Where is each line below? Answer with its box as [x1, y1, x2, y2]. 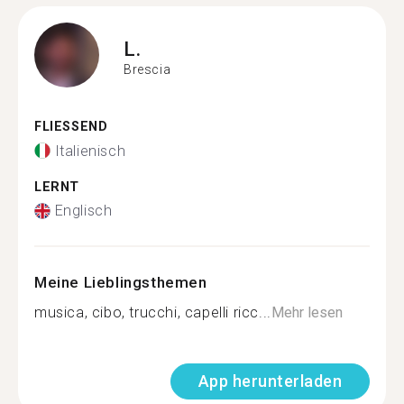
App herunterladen [197, 372, 342, 390]
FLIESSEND [34, 119, 98, 134]
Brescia [124, 61, 171, 77]
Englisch [54, 202, 113, 219]
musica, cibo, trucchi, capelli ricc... [34, 304, 271, 321]
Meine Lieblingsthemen [34, 273, 207, 291]
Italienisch [54, 142, 126, 160]
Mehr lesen [271, 304, 343, 321]
